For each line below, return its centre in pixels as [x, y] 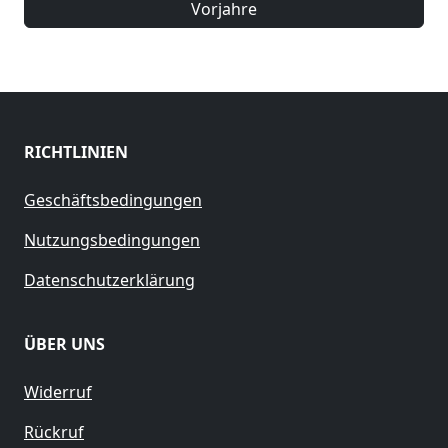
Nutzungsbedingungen [112, 240]
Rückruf [54, 432]
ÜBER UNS [64, 344]
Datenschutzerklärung [109, 280]
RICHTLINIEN [76, 152]
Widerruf [58, 392]
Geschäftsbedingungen [113, 200]
